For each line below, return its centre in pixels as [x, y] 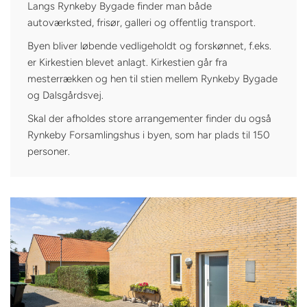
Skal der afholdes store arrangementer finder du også [149, 118]
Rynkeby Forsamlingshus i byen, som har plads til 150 [149, 135]
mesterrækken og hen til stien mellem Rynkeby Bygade [152, 78]
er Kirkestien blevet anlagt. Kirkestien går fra [127, 62]
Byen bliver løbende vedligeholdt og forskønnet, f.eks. [149, 46]
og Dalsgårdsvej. [65, 95]
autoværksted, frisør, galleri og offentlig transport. [142, 22]
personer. [49, 151]
